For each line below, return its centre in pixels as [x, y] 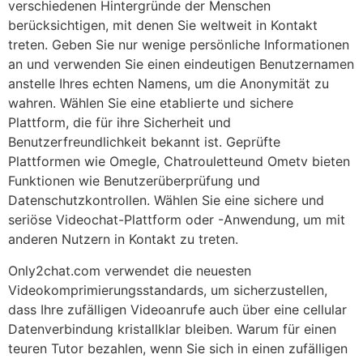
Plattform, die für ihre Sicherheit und [120, 123]
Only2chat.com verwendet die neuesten [130, 270]
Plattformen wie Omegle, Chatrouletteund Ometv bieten [179, 162]
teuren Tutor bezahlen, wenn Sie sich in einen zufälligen [178, 348]
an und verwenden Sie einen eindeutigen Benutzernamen [181, 64]
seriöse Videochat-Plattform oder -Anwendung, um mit [177, 220]
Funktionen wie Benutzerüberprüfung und [134, 181]
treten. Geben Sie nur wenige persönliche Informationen [179, 45]
